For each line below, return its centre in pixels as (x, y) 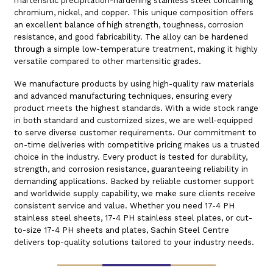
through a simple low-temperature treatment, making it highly (136, 49)
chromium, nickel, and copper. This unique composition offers (133, 12)
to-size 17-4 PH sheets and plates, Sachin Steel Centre (121, 230)
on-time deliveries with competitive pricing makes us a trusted (136, 144)
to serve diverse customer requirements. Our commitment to (135, 132)
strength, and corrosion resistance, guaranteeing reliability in (131, 169)
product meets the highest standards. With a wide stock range (136, 108)
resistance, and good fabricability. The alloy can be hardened (131, 37)
